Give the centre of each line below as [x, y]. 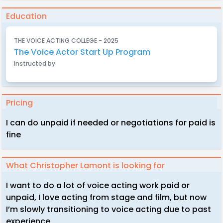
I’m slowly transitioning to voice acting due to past [109, 209]
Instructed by [35, 63]
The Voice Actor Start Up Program [82, 52]
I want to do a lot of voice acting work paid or [98, 185]
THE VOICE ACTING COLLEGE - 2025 [66, 41]
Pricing [19, 103]
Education [26, 16]
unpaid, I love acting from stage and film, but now [106, 197]
